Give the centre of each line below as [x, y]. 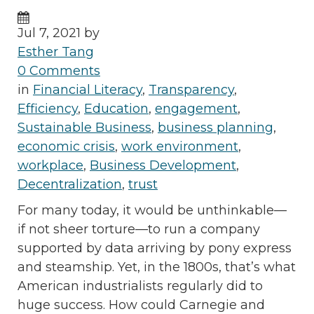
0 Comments [59, 71]
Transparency [191, 90]
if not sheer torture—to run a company [139, 230]
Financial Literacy [88, 90]
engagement [196, 109]
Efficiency [48, 109]
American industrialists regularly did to [140, 286]
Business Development [163, 166]
